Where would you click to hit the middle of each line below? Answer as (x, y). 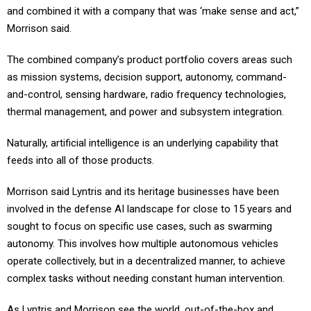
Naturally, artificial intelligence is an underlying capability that (143, 128)
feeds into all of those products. (81, 145)
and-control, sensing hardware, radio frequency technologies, (146, 79)
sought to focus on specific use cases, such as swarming (140, 211)
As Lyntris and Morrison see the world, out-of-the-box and (140, 295)
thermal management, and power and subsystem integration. (145, 97)
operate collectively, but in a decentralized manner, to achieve (146, 246)
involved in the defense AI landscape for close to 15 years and (149, 194)
